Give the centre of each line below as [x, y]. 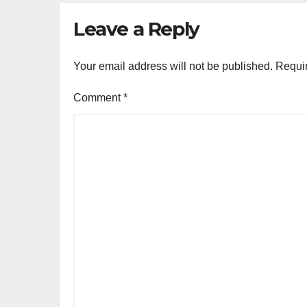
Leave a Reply [136, 28]
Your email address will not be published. [173, 66]
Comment [98, 98]
